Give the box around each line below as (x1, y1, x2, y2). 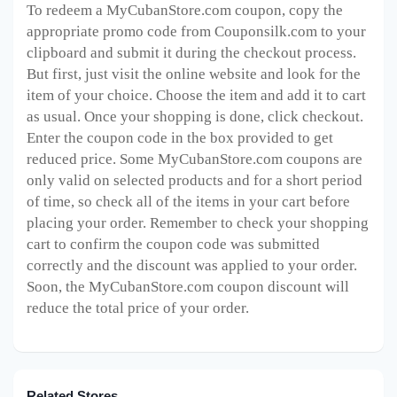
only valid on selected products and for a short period (27, 172, 362, 190)
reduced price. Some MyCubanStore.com (27, 151, 283, 168)
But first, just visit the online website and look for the (27, 66, 361, 83)
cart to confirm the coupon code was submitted (27, 236, 320, 253)
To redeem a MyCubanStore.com (27, 2, 231, 19)
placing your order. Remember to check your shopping (27, 214, 369, 232)
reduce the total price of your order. (27, 300, 249, 317)
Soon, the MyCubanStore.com (27, 278, 214, 296)
